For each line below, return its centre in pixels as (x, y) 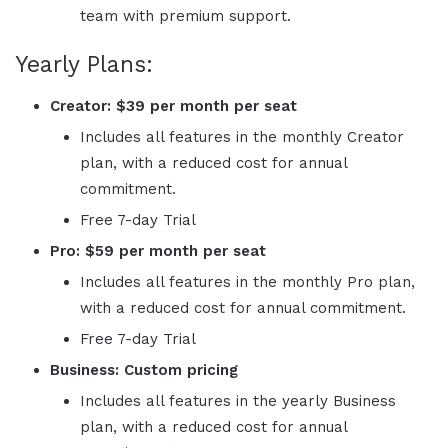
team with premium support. (185, 16)
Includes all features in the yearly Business (238, 400)
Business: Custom (118, 369)
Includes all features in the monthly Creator (242, 136)
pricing (212, 369)
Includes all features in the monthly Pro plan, (247, 281)
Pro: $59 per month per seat (158, 250)
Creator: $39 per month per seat (173, 105)
